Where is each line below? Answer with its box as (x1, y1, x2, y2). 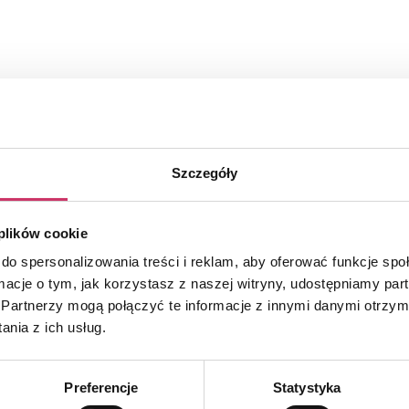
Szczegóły (171, 165, 238, 182)
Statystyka (273, 380, 341, 396)
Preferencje (64, 380, 139, 396)
